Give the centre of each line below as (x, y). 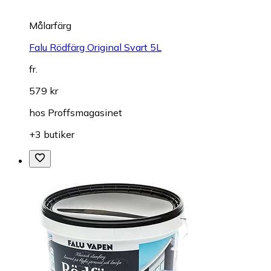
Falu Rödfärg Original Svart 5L (95, 47)
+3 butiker (52, 134)
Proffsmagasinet (85, 112)
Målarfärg (50, 25)
